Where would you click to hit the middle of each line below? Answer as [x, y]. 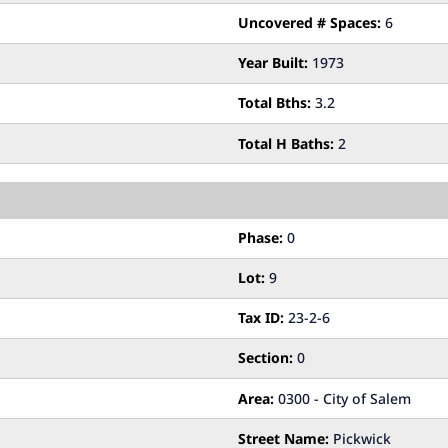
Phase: [260, 238]
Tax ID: [261, 318]
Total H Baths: [286, 143]
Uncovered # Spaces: [309, 23]
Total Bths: [274, 103]
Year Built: [273, 63]
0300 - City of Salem [342, 398]
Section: [265, 358]
